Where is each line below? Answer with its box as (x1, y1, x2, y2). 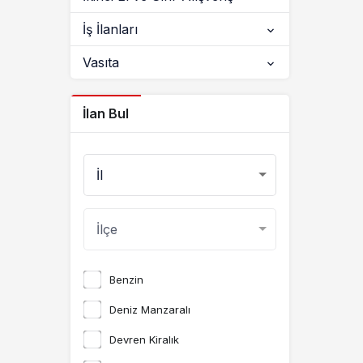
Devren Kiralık (109, 333, 179, 346)
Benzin (109, 273, 143, 286)
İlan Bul (83, 105, 129, 122)
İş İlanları (83, 21, 138, 37)
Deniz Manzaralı (109, 303, 190, 316)
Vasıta (83, 54, 119, 70)
